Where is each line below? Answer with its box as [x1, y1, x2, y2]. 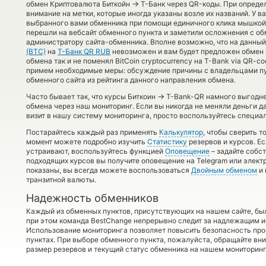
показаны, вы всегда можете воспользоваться [26, 166, 191, 175]
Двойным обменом [191, 166, 257, 175]
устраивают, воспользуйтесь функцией [26, 147, 165, 156]
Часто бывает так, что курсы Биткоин [26, 92, 157, 101]
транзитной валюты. [26, 175, 96, 184]
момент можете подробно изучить [26, 137, 147, 146]
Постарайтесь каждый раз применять [26, 128, 159, 137]
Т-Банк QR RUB [58, 47, 110, 56]
